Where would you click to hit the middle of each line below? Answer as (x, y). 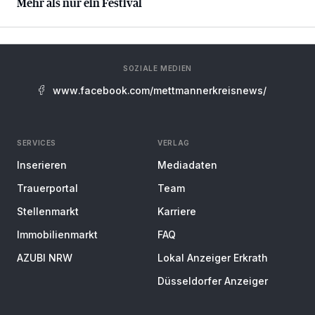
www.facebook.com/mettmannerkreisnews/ (160, 90)
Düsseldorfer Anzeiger (213, 281)
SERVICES (37, 143)
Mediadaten (187, 165)
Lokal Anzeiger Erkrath (213, 258)
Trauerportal (47, 188)
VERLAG (174, 143)
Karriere (177, 211)
